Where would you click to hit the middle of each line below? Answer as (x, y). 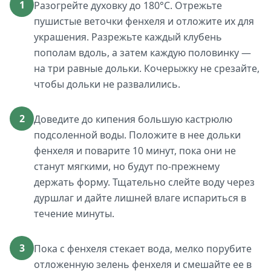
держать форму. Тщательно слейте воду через (144, 182)
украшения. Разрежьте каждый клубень (128, 37)
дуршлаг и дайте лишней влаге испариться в (140, 198)
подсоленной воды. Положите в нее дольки (137, 135)
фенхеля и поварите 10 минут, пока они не (135, 151)
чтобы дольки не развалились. (107, 84)
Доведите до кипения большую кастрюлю (133, 119)
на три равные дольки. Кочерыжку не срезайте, (147, 68)
